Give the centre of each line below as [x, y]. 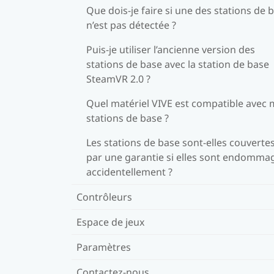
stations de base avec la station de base [178, 64]
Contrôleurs [104, 197]
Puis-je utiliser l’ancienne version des [171, 49]
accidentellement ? [129, 172]
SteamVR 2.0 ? [118, 79]
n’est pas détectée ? [131, 25]
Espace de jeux [110, 222]
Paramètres [104, 247]
